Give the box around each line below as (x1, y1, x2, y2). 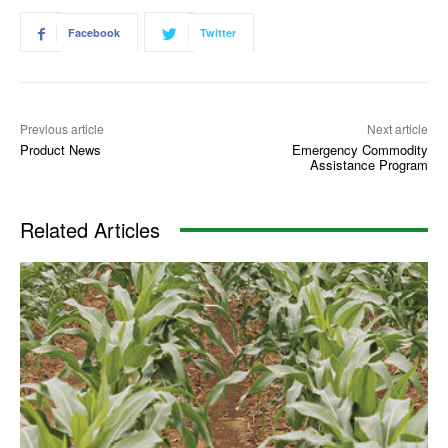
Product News (20, 140, 101, 160)
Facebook (68, 25, 120, 41)
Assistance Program (309, 155, 428, 175)
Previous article (20, 120, 104, 138)
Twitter (200, 25, 236, 41)
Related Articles (20, 215, 160, 245)
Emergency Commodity (291, 140, 428, 160)
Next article (366, 120, 428, 138)
